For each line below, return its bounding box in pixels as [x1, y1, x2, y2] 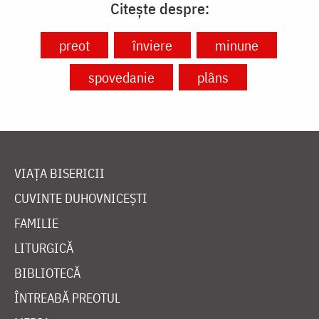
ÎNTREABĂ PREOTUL [14, 289, 120, 306]
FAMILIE [14, 214, 58, 231]
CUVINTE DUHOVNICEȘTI [14, 189, 147, 206]
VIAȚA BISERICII [14, 164, 105, 182]
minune [214, 35, 258, 55]
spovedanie [88, 67, 155, 87]
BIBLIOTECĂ [14, 264, 80, 281]
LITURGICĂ [14, 239, 73, 256]
